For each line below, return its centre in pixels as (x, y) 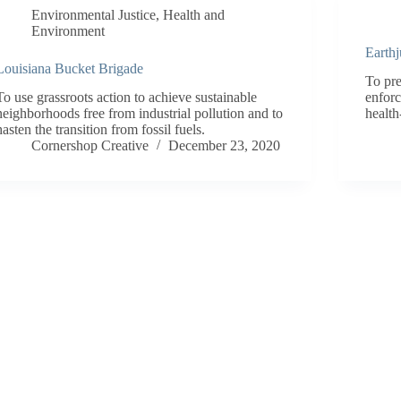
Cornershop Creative (90, 146)
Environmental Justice (94, 14)
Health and (194, 14)
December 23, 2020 (225, 146)
